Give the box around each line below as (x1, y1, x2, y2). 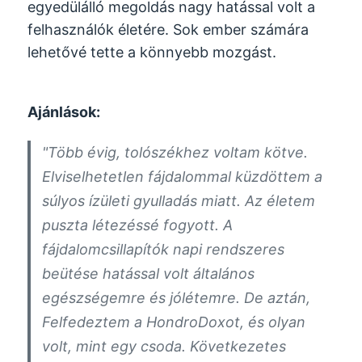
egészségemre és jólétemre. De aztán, (42, 288, 311, 306)
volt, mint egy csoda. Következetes (42, 337, 287, 355)
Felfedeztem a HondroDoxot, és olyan (42, 313, 306, 330)
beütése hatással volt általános (42, 264, 255, 282)
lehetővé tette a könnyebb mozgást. (27, 43, 277, 61)
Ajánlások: (27, 103, 101, 120)
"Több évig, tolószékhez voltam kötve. (42, 143, 309, 161)
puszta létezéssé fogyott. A (42, 216, 234, 234)
